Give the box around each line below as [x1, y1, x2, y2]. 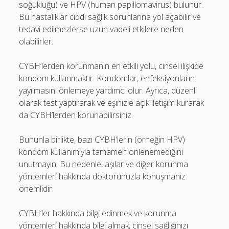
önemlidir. [19, 183, 54, 194]
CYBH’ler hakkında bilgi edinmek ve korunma [19, 208, 177, 219]
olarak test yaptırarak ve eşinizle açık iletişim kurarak [19, 97, 204, 108]
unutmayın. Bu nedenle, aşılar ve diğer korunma [19, 158, 189, 170]
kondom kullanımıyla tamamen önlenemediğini [19, 146, 184, 157]
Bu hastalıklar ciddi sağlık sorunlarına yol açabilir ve [19, 11, 201, 22]
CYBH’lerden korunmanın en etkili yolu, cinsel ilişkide [19, 60, 204, 72]
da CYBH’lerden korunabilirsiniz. [19, 109, 133, 121]
